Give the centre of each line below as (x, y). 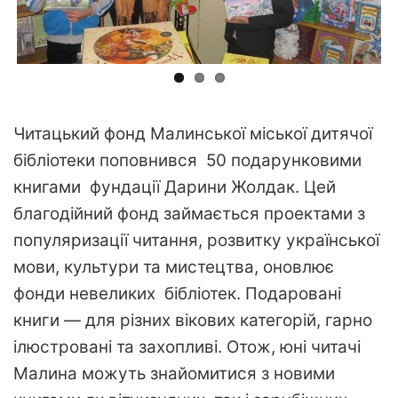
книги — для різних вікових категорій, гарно (193, 321)
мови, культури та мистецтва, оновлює (174, 267)
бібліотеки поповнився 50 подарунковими (187, 161)
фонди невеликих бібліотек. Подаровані (177, 294)
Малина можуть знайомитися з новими (174, 374)
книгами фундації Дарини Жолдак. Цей (175, 187)
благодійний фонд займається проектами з (189, 214)
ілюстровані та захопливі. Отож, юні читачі (187, 347)
